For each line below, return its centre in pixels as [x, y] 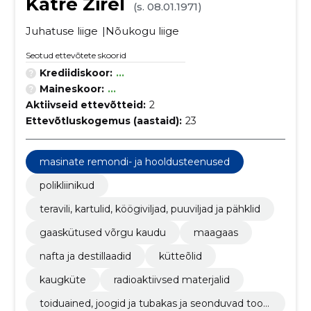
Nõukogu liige [142, 31]
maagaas [216, 233]
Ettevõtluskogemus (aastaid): [103, 121]
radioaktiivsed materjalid [171, 280]
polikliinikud [67, 185]
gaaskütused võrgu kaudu [102, 233]
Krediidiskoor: [76, 73]
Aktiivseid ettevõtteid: [85, 105]
